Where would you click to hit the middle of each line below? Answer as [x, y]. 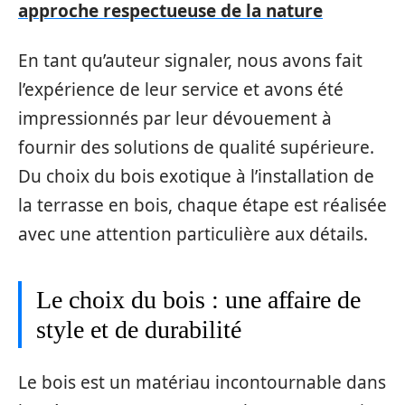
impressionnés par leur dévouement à [175, 118]
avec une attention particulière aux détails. [193, 234]
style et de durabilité [139, 329]
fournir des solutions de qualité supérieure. [196, 147]
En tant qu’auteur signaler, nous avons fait [190, 60]
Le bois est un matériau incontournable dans [202, 382]
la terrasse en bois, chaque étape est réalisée [202, 205]
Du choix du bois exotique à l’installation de [196, 176]
